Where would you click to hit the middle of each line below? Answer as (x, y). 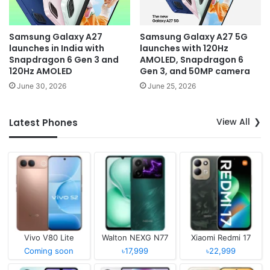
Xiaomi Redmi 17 (221, 237)
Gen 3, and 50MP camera (195, 71)
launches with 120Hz (184, 49)
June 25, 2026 (172, 86)
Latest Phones (43, 123)
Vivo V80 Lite (49, 237)
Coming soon (49, 250)
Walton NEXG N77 (135, 237)
